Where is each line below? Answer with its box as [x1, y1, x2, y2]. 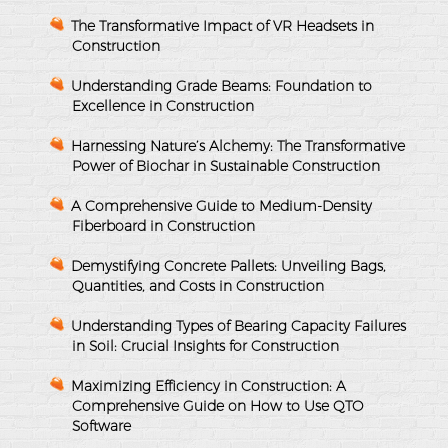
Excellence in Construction [72, 96, 254, 115]
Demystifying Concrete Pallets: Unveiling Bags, [71, 256, 386, 275]
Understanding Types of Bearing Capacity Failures [71, 316, 406, 335]
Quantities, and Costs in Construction [72, 276, 324, 295]
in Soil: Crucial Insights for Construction [72, 336, 339, 355]
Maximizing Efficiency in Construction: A [71, 376, 346, 395]
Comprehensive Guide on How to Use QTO [72, 396, 363, 415]
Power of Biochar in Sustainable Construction [72, 156, 380, 175]
